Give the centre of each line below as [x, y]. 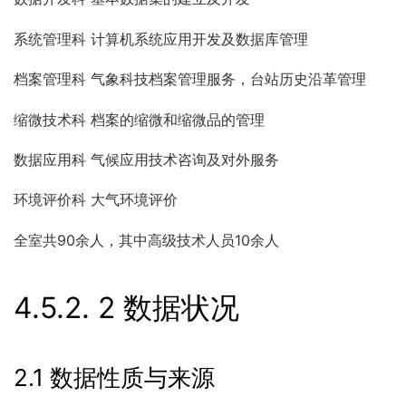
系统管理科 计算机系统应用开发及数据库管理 [161, 39]
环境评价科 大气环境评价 [96, 200]
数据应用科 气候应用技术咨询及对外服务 [146, 160]
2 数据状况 [169, 307]
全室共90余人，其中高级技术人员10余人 [146, 240]
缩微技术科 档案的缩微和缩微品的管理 [139, 119]
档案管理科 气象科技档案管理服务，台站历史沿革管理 [190, 79]
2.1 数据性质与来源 [114, 377]
